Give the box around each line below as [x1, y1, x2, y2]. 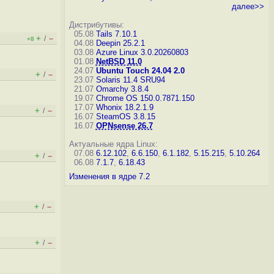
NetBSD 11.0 [95, 57, 142, 66]
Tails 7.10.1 [95, 29, 137, 39]
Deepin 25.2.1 [95, 39, 145, 48]
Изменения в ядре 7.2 [68, 172, 150, 181]
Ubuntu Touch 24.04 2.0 [95, 66, 185, 75]
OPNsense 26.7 [95, 121, 153, 130]
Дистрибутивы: [68, 20, 124, 29]
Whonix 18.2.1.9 [95, 103, 154, 112]
